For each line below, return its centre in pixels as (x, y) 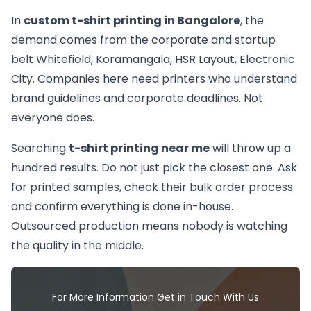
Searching (40, 149)
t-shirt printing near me (139, 149)
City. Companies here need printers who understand (154, 79)
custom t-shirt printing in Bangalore (132, 21)
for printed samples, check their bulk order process (152, 187)
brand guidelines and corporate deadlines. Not (137, 99)
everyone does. (53, 118)
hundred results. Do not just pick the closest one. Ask (154, 168)
